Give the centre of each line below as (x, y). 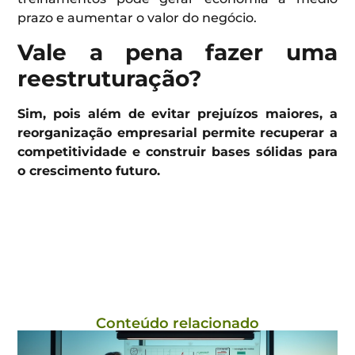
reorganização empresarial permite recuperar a (177, 132)
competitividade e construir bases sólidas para (177, 151)
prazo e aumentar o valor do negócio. (137, 18)
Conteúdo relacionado (177, 323)
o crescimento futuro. (89, 170)
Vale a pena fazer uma (177, 52)
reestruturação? (110, 78)
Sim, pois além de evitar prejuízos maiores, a (177, 113)
